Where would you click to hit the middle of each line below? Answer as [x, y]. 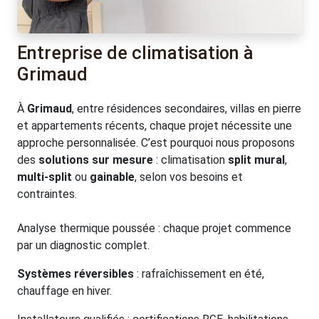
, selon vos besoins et [189, 177]
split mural [256, 159]
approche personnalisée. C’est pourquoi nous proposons [156, 142]
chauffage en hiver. [64, 291]
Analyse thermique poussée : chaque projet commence [154, 228]
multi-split [45, 177]
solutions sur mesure [96, 159]
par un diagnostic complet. [83, 245]
